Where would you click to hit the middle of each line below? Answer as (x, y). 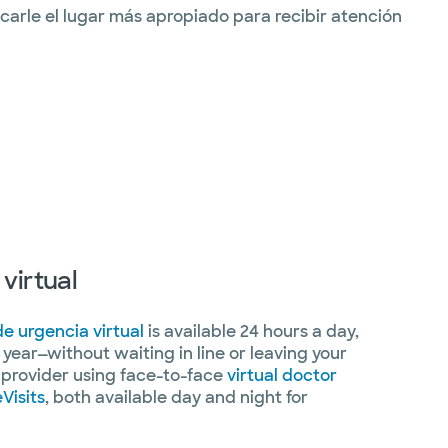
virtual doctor (282, 375)
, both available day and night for (176, 397)
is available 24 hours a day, (251, 331)
